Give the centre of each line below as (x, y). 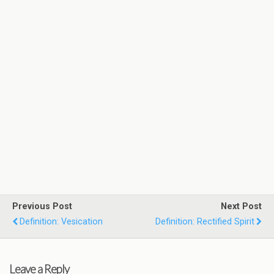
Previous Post (42, 207)
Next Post (241, 207)
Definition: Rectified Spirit (205, 222)
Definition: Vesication (61, 222)
